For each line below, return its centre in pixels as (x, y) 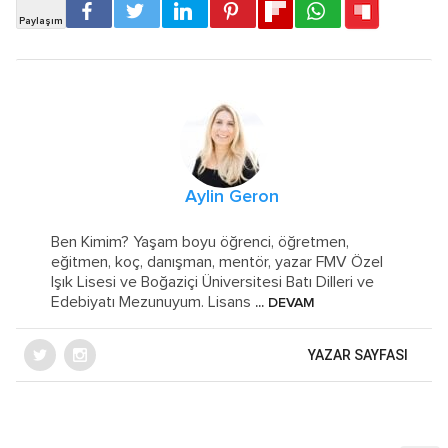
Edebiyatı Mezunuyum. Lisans (151, 301)
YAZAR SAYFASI (358, 354)
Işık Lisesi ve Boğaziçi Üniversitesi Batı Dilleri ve (213, 281)
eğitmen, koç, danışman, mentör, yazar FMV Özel (217, 261)
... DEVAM (283, 302)
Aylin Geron (232, 196)
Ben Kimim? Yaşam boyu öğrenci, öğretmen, (200, 241)
